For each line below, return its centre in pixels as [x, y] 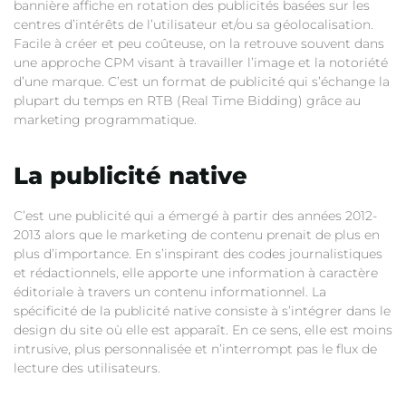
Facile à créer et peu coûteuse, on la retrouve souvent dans [199, 44]
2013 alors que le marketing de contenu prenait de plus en [197, 235]
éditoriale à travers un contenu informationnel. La [170, 292]
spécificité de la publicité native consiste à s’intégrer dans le [202, 311]
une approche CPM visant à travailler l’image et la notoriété [201, 63]
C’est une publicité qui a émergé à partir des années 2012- [195, 216]
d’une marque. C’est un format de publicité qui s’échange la [202, 82]
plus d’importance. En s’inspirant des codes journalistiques [198, 254]
